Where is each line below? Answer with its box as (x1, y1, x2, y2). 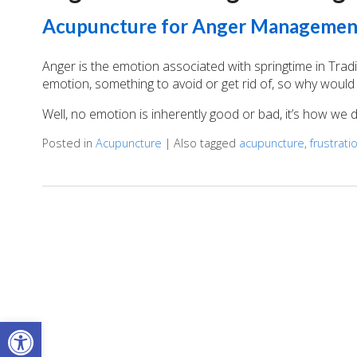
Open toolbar (7, 312, 93, 347)
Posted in (41, 135, 96, 151)
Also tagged (173, 135, 239, 151)
